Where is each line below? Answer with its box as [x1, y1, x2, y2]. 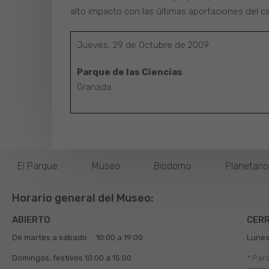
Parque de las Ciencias [77, 67, 183, 78]
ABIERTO [12, 214, 50, 226]
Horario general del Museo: [12, 192, 154, 205]
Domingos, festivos [12, 253, 85, 263]
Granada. [77, 82, 113, 93]
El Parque [17, 160, 58, 172]
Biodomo [154, 160, 192, 172]
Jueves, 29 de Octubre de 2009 [77, 40, 209, 51]
